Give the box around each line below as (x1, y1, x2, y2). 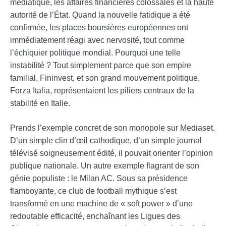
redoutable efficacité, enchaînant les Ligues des (10, 211, 180, 220)
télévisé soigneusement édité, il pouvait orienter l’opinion (10, 148, 213, 157)
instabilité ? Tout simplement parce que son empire (10, 61, 191, 70)
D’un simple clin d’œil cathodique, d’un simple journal (10, 136, 202, 145)
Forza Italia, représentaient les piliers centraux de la (10, 86, 194, 95)
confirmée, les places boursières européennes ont (10, 23, 188, 32)
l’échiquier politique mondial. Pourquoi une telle (10, 48, 181, 57)
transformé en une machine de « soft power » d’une (10, 199, 193, 208)
